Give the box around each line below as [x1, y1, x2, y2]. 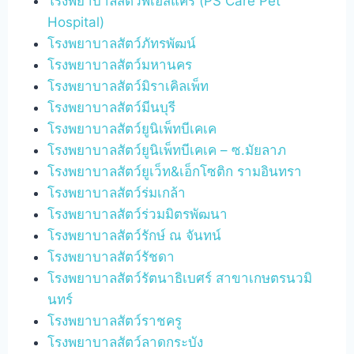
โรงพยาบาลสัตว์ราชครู [47, 312, 183, 329]
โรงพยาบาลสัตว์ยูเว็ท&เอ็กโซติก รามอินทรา [47, 163, 303, 179]
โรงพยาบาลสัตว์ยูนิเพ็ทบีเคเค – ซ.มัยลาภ [47, 141, 287, 158]
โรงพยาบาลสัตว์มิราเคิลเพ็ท [47, 77, 209, 94]
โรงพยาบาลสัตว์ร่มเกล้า [47, 184, 186, 201]
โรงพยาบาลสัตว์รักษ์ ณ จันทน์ [47, 227, 222, 243]
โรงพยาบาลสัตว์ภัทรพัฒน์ [47, 35, 197, 51]
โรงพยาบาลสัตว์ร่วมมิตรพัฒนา [47, 205, 228, 222]
